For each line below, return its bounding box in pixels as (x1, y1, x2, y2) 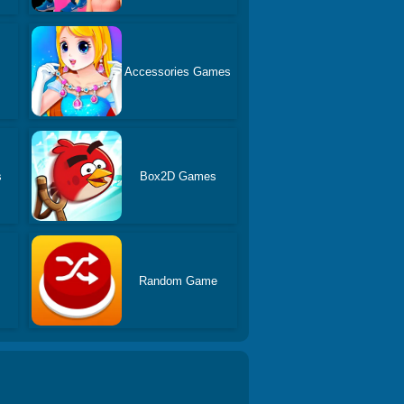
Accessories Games (124, 64, 232, 78)
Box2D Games (139, 169, 216, 183)
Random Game (138, 273, 217, 288)
